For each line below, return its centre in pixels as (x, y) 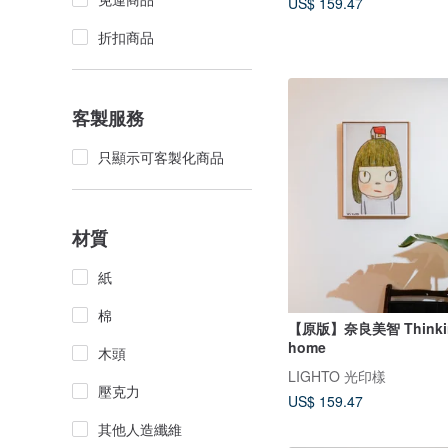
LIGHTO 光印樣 (337, 376)
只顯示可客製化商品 (161, 157)
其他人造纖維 (140, 429)
